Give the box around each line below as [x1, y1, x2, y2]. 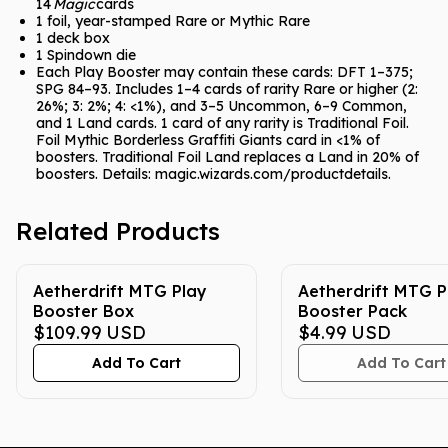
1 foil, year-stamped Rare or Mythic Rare [36, 12, 310, 30]
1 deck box [36, 29, 110, 47]
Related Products [16, 216, 220, 246]
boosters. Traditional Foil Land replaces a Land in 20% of [36, 148, 419, 166]
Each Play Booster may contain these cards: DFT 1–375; [36, 63, 413, 81]
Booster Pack [298, 301, 407, 321]
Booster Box [33, 301, 134, 321]
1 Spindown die [36, 46, 136, 64]
